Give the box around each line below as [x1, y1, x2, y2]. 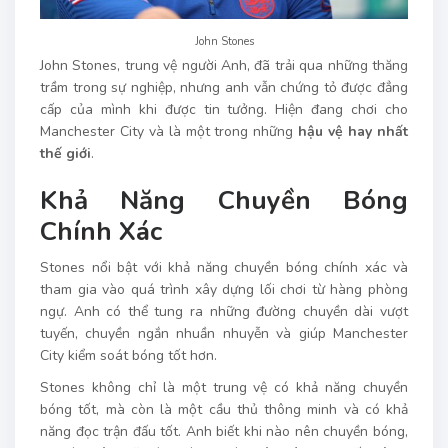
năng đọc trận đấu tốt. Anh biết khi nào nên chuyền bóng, [40, 422, 408, 442]
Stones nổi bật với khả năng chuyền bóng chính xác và [40, 258, 408, 278]
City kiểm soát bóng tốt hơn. [40, 346, 217, 366]
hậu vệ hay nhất [298, 122, 409, 142]
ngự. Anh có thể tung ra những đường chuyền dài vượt [40, 302, 408, 322]
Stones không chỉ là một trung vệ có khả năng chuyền [40, 378, 408, 398]
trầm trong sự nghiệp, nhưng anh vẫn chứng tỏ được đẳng [40, 78, 408, 98]
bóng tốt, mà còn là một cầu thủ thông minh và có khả [40, 400, 408, 420]
